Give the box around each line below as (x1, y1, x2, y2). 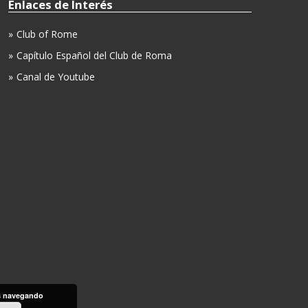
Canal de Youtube (16, 70, 95, 84)
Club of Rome (16, 27, 78, 41)
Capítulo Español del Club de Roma (16, 49, 172, 63)
